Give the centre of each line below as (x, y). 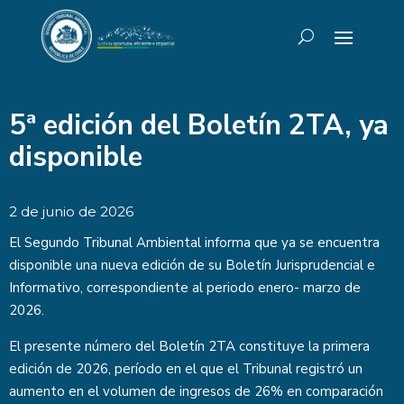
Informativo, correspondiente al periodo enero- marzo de (185, 288)
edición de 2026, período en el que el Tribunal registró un (186, 369)
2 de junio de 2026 (71, 211)
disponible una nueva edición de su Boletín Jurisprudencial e (192, 265)
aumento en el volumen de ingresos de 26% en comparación (196, 391)
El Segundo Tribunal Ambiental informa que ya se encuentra (194, 243)
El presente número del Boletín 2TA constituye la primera (189, 346)
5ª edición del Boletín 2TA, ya (199, 125)
